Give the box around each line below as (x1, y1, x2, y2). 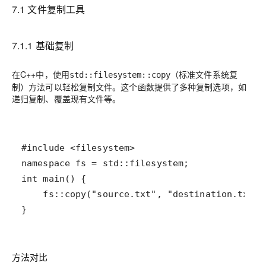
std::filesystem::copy (69, 70, 171, 80)
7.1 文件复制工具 (12, 2, 85, 16)
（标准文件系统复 (170, 68, 237, 80)
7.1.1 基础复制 (12, 39, 74, 52)
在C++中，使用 (12, 68, 69, 80)
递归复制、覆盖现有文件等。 (12, 93, 121, 104)
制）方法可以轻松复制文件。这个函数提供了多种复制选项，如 (12, 81, 246, 93)
